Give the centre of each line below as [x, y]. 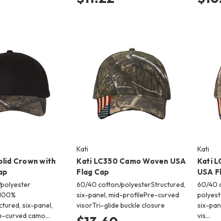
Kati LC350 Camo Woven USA [131, 161]
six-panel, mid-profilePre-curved [128, 195]
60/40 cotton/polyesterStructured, [131, 185]
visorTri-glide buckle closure [121, 205]
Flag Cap [93, 172]
